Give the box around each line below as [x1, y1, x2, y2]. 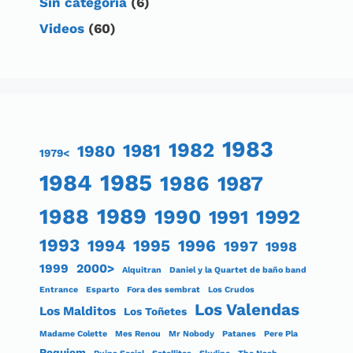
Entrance [39, 284, 78, 295]
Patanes [222, 329, 256, 340]
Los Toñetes [124, 305, 187, 318]
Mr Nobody [169, 329, 214, 340]
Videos [39, 20, 84, 37]
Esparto [86, 284, 119, 295]
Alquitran [122, 265, 162, 276]
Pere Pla [264, 329, 298, 340]
